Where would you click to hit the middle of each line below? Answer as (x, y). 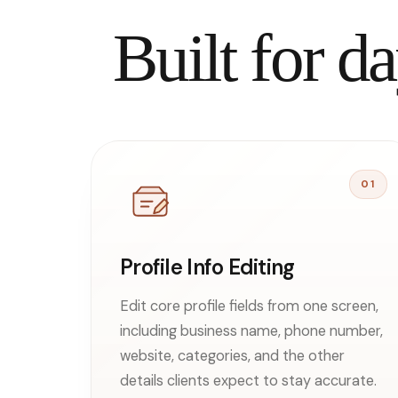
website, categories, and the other (232, 355)
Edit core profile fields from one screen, (249, 306)
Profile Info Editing (207, 267)
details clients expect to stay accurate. (248, 380)
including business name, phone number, (251, 330)
